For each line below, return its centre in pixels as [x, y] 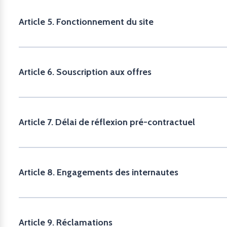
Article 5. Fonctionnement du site [86, 22]
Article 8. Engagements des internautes [99, 172]
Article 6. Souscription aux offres [85, 72]
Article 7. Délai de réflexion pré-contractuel [107, 122]
